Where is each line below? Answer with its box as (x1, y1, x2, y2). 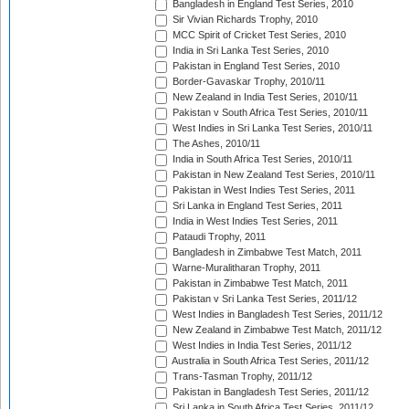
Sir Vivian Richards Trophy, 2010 (170, 14, 318, 26)
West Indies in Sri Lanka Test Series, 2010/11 (170, 122, 372, 134)
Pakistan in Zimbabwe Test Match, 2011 (170, 278, 348, 289)
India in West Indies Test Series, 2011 (170, 215, 338, 227)
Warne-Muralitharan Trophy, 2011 (170, 262, 320, 274)
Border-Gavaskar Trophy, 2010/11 (170, 76, 325, 88)
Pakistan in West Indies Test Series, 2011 (170, 184, 355, 196)
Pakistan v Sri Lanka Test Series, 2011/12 (170, 293, 357, 305)
